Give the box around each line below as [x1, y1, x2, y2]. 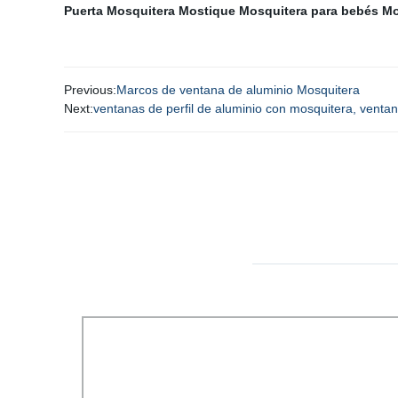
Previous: [64, 83, 116, 97]
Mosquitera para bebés [239, 4, 378, 18]
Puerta [64, 4, 103, 18]
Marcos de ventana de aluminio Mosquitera [116, 83, 360, 97]
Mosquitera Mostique [107, 4, 235, 18]
